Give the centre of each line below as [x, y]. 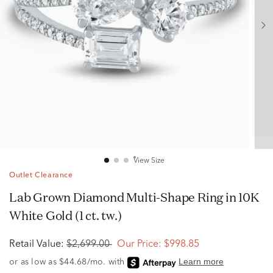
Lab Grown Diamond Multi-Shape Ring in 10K [13, 197]
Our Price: [139, 244]
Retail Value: [37, 244]
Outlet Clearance [41, 175]
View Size [149, 161]
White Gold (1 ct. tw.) [66, 215]
